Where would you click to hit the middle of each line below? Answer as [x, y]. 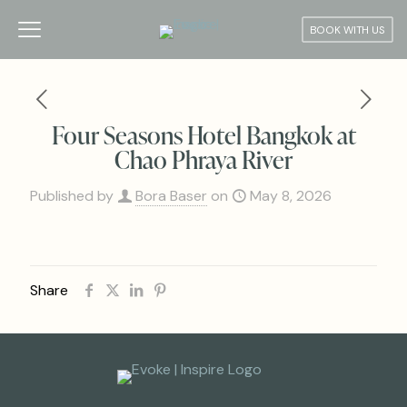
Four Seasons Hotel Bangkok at [203, 134]
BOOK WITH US [347, 30]
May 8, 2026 [291, 196]
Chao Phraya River [203, 159]
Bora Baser [171, 196]
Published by [72, 196]
